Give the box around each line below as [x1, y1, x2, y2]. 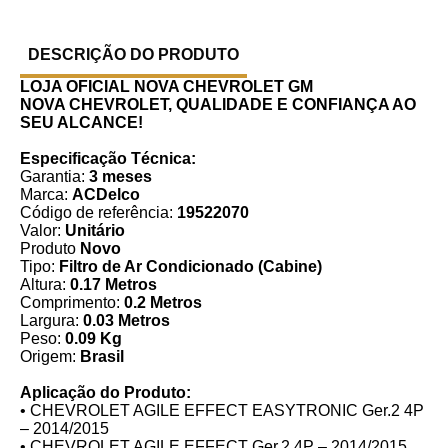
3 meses [89, 167, 152, 185]
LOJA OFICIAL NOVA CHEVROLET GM [20, 77, 313, 95]
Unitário [65, 221, 125, 239]
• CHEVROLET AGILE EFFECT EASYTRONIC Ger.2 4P [20, 401, 424, 419]
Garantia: [20, 167, 89, 185]
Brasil [80, 347, 124, 365]
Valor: [20, 221, 65, 239]
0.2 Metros [124, 293, 202, 311]
